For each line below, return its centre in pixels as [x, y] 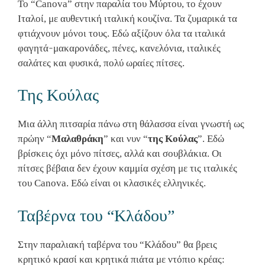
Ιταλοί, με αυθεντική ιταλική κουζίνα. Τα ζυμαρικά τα [127, 18]
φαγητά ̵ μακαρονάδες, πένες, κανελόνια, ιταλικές [119, 48]
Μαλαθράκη [77, 139]
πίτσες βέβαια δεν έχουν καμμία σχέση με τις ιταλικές [127, 169]
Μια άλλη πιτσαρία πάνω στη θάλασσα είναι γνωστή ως [131, 124]
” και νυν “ [126, 139]
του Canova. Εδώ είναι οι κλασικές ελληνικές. [112, 183]
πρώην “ [35, 139]
